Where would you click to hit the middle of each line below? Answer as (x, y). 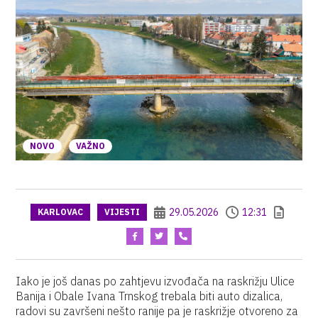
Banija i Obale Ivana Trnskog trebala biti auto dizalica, (149, 296)
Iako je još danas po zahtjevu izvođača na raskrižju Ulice (155, 281)
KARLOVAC (60, 212)
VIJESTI (122, 212)
